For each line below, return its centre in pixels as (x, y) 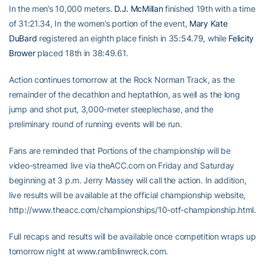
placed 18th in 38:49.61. (82, 53)
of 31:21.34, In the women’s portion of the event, (99, 23)
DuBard (23, 38)
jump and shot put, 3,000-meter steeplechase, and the (111, 109)
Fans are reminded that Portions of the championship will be (120, 151)
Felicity (241, 38)
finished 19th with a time (209, 9)
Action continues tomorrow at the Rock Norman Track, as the (122, 80)
